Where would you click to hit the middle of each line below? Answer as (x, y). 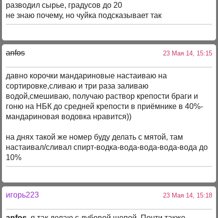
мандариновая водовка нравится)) (69, 117)
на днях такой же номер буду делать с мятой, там (95, 137)
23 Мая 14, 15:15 (185, 53)
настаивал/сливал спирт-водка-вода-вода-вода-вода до (107, 147)
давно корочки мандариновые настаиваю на (87, 76)
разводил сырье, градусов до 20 (64, 5)
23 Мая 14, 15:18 (185, 195)
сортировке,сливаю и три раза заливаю (77, 86)
